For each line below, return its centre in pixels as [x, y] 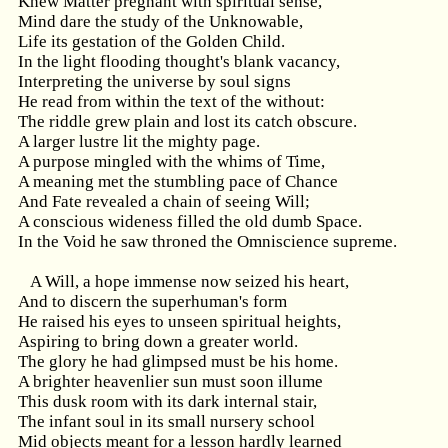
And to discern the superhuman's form [152, 301]
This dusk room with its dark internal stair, [167, 401]
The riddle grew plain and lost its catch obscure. [187, 121]
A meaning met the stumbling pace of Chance [178, 181]
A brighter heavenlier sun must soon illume [170, 381]
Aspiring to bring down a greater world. [158, 341]
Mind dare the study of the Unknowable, [160, 21]
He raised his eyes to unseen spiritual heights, [179, 321]
